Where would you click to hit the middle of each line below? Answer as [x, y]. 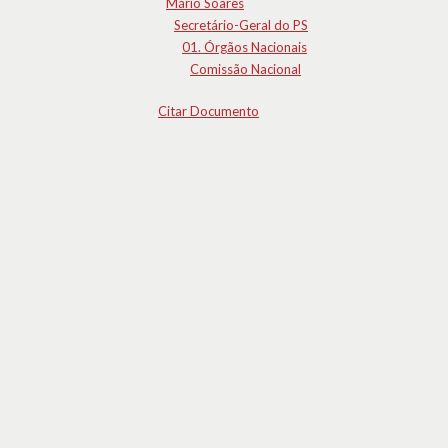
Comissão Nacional [245, 69]
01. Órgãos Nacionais [244, 47]
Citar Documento [208, 111]
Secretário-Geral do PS [241, 25]
